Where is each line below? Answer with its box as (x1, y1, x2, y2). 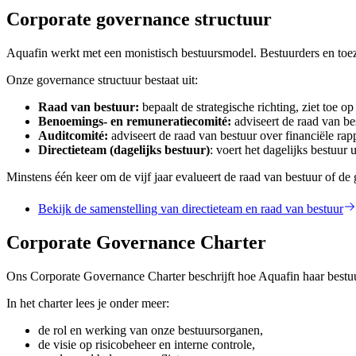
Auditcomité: (38, 129, 108, 142)
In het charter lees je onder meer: (6, 296, 169, 310)
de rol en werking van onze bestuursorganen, (38, 323, 263, 337)
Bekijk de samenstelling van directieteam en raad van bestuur (38, 201, 343, 215)
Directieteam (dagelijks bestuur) (38, 143, 210, 157)
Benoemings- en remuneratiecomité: (38, 114, 231, 128)
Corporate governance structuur (6, 9, 272, 30)
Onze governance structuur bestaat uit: (6, 73, 198, 87)
